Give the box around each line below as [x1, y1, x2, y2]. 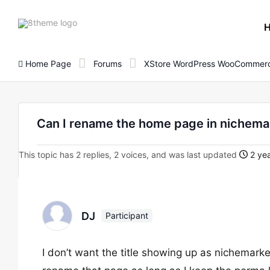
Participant [105, 210, 148, 221]
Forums [93, 58, 122, 69]
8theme [77, 16, 107, 27]
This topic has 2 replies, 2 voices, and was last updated [19, 149, 239, 160]
